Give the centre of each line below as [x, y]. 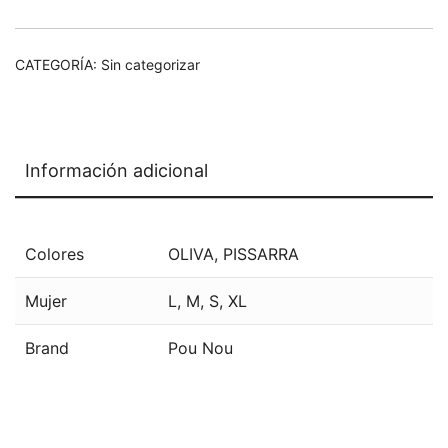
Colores [54, 253]
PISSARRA [261, 253]
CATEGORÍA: [58, 64]
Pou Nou [200, 347]
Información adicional [116, 170]
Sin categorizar [150, 64]
